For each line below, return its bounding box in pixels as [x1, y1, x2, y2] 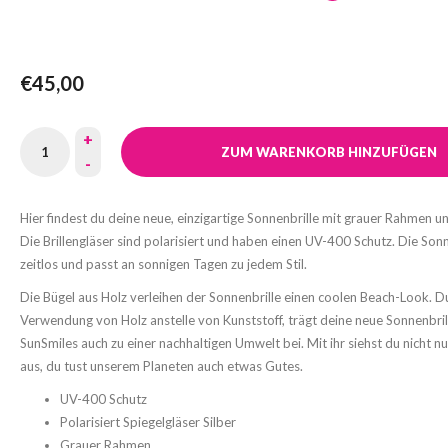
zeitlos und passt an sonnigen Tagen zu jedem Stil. [20, 256, 307, 272]
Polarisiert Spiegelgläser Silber [60, 414, 236, 430]
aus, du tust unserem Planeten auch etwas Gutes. [20, 358, 303, 374]
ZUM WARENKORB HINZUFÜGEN [221, 144, 438, 160]
